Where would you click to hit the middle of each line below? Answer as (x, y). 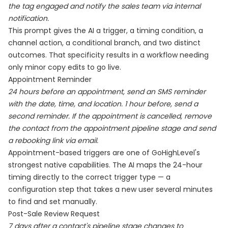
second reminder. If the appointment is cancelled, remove (110, 116)
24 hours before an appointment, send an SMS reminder (107, 92)
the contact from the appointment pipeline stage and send (112, 128)
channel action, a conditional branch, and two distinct (104, 43)
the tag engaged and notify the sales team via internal (104, 6)
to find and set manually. (53, 202)
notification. (28, 18)
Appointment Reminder (50, 79)
